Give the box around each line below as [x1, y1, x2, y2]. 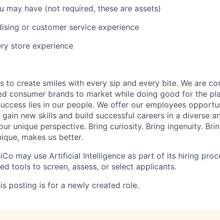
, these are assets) [93, 3, 161, 13]
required [62, 3, 93, 13]
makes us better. [19, 132, 83, 142]
